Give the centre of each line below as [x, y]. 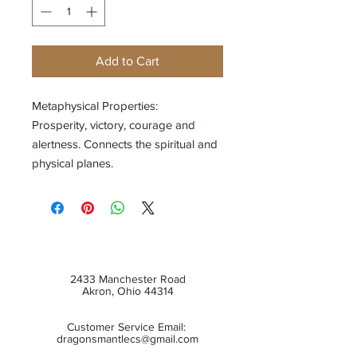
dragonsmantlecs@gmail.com [127, 339]
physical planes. [73, 163]
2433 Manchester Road [127, 279]
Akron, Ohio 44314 [127, 291]
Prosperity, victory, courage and [114, 125]
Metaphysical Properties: [95, 106]
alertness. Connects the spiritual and [125, 144]
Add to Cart [127, 61]
